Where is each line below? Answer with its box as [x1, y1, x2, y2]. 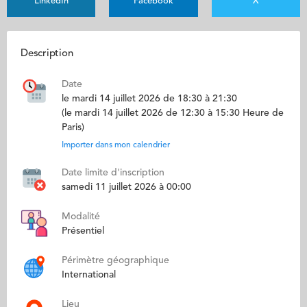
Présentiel [62, 226, 104, 236]
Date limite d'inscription [62, 168, 164, 177]
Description [21, 49, 73, 59]
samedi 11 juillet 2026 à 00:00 [62, 182, 191, 192]
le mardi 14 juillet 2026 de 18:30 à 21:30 [62, 94, 237, 103]
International [62, 270, 116, 280]
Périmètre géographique [62, 256, 169, 265]
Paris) [62, 123, 84, 132]
